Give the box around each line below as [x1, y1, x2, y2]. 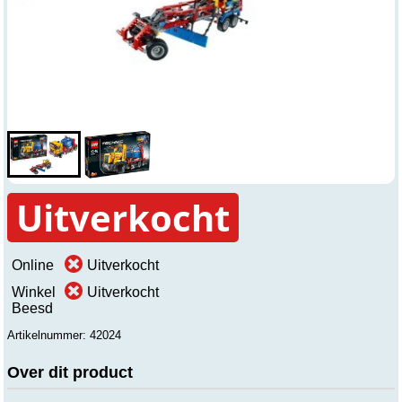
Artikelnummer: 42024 [7, 328, 121, 343]
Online [12, 258, 54, 274]
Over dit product [7, 363, 133, 382]
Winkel [12, 284, 56, 301]
